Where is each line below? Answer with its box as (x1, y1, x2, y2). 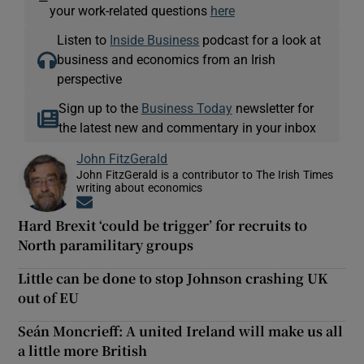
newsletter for (232, 102, 314, 115)
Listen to (57, 33, 110, 47)
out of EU (18, 288, 80, 308)
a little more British (18, 341, 148, 361)
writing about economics (76, 182, 203, 194)
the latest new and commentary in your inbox (58, 121, 316, 135)
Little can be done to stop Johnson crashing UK (18, 269, 328, 288)
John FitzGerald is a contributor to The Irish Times (76, 169, 334, 181)
